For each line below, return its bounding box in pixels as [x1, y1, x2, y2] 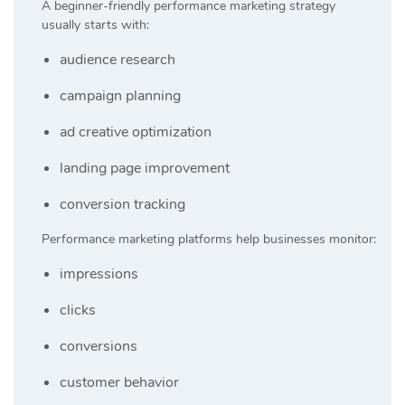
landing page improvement [60, 157, 230, 178]
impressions [60, 263, 138, 284]
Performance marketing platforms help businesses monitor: [42, 230, 376, 248]
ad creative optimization [60, 121, 212, 142]
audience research [60, 49, 175, 70]
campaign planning [60, 85, 181, 106]
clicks [60, 299, 96, 320]
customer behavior [60, 372, 179, 392]
